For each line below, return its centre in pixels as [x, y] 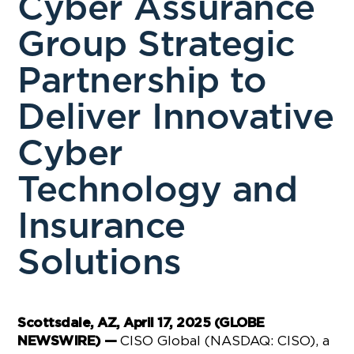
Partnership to [142, 82]
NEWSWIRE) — [69, 341]
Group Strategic [156, 45]
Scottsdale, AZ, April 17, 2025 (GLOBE [141, 323]
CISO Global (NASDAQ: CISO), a [225, 341]
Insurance [102, 227]
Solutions [100, 264]
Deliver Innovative [176, 118]
